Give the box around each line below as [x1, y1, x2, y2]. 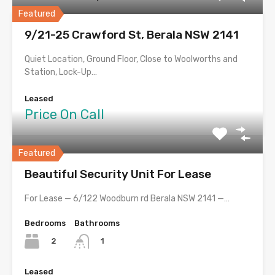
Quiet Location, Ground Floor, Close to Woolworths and [25, 54, 238, 65]
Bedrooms [25, 219, 66, 228]
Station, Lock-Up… [25, 67, 97, 78]
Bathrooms [74, 219, 120, 228]
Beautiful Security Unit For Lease [25, 167, 211, 182]
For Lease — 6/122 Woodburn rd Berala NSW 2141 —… [25, 193, 230, 204]
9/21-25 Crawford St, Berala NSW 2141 [25, 28, 239, 42]
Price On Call [25, 106, 104, 123]
